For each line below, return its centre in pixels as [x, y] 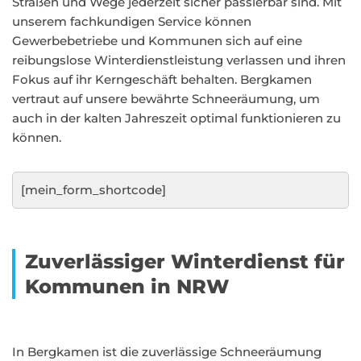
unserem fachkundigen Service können [132, 21]
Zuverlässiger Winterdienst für [185, 261]
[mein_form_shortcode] [93, 190]
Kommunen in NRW [127, 286]
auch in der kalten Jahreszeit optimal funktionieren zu [176, 118]
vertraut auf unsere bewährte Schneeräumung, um [166, 99]
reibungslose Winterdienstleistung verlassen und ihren [179, 60]
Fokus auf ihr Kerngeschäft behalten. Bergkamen [162, 79]
